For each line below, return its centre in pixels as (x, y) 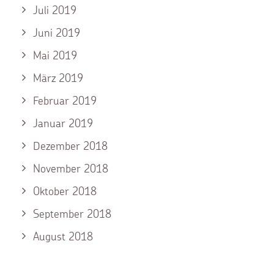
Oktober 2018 (65, 191)
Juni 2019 (57, 33)
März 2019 (58, 78)
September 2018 (72, 214)
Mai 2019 (55, 55)
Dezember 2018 (70, 146)
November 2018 (71, 168)
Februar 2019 (65, 101)
